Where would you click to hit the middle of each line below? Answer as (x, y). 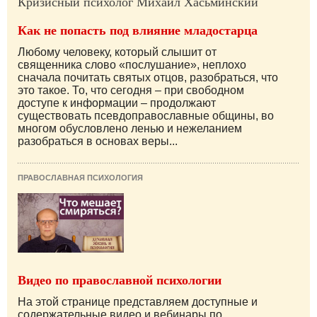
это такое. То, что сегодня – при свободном (131, 90)
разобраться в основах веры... (98, 141)
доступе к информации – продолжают (117, 103)
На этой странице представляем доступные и (138, 302)
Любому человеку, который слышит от (117, 52)
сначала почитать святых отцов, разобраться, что (148, 77)
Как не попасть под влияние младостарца (138, 29)
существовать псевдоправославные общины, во (146, 115)
